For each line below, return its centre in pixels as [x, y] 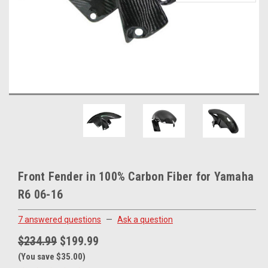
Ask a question [145, 219]
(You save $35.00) [52, 256]
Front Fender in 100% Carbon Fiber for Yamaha [136, 177]
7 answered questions [60, 219]
